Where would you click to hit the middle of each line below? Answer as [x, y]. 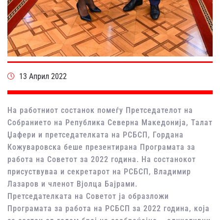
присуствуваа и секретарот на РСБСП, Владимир [99, 172]
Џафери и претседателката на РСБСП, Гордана [96, 135]
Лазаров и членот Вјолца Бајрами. [72, 184]
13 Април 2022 [43, 77]
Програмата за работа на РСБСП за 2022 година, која [110, 209]
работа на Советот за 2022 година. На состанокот [102, 160]
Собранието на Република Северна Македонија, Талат [110, 123]
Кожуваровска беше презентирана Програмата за [101, 147]
